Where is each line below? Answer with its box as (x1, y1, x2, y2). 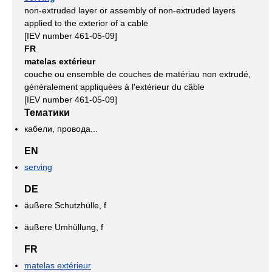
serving (24, 162, 52, 172)
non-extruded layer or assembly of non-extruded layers (24, 5, 236, 15)
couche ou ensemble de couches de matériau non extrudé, (24, 69, 251, 79)
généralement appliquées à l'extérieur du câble (24, 82, 205, 92)
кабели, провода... (24, 124, 98, 134)
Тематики (24, 107, 70, 118)
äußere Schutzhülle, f (24, 200, 106, 210)
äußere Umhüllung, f (24, 222, 103, 232)
